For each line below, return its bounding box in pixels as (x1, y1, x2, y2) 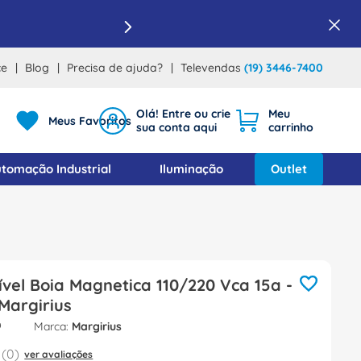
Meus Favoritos (48, 113, 132, 128)
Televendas (180, 60, 244, 75)
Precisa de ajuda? (67, 60, 163, 75)
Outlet (270, 161, 307, 176)
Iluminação (159, 161, 223, 176)
